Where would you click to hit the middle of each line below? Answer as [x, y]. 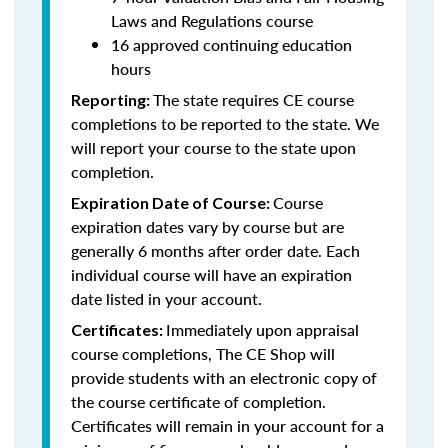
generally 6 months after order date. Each [215, 250]
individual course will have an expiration [211, 274]
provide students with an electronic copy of [224, 377]
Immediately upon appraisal [262, 329]
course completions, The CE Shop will [203, 353]
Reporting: [112, 99]
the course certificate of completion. [198, 401]
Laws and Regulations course [212, 20]
